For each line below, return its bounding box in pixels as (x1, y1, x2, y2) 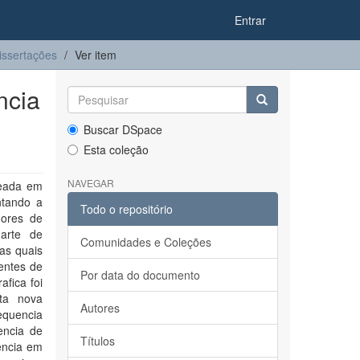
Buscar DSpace (83, 121, 162, 137)
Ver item (75, 47, 117, 63)
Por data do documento (80, 267, 200, 283)
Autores (80, 300, 120, 316)
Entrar (235, 12, 266, 28)
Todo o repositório (80, 201, 173, 217)
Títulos (80, 333, 115, 349)
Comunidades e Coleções (80, 234, 211, 250)
